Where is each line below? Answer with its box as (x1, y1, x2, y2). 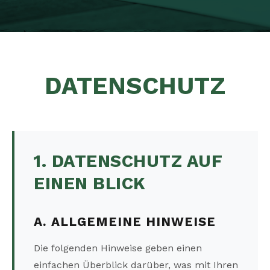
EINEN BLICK (34, 173, 146, 194)
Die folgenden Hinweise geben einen (34, 242, 202, 254)
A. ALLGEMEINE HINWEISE (34, 215, 216, 230)
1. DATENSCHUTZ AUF (34, 151, 222, 172)
